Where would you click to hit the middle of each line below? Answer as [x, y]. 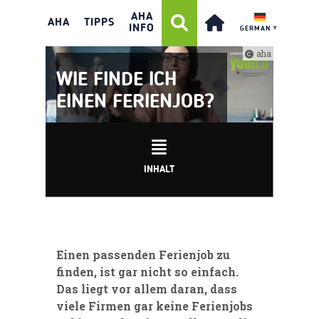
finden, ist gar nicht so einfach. [147, 271]
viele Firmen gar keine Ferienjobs [155, 305]
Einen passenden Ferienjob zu [143, 254]
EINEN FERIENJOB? [135, 102]
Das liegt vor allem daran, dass [147, 288]
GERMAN [255, 28]
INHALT [159, 169]
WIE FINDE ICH [116, 80]
